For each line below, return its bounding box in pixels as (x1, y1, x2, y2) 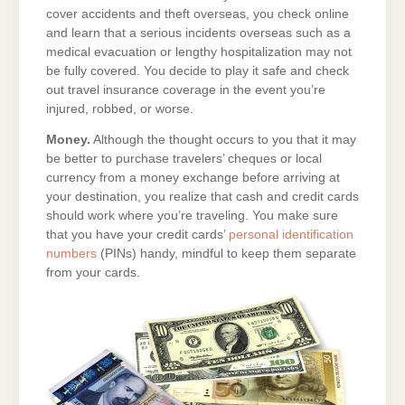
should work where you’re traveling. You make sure (46, 208, 338, 222)
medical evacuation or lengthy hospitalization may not (46, 45, 352, 60)
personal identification (229, 227, 353, 241)
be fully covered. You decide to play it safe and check (46, 64, 349, 79)
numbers (46, 246, 97, 260)
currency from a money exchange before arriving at (46, 170, 340, 184)
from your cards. (46, 265, 140, 279)
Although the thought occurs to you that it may (90, 132, 356, 146)
